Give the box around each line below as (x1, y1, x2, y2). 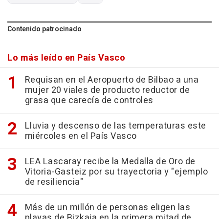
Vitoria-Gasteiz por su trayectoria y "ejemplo (24, 165, 208, 179)
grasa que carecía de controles (24, 94, 153, 108)
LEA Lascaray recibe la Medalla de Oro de (24, 155, 196, 169)
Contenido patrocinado (7, 24, 82, 35)
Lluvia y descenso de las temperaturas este (24, 119, 206, 133)
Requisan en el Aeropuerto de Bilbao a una (24, 73, 198, 87)
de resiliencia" (24, 175, 83, 189)
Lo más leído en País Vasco (7, 51, 125, 65)
